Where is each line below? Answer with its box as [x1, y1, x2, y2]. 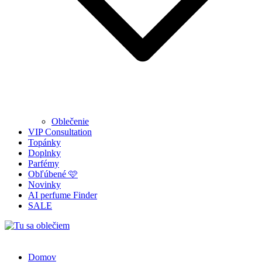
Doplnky [28, 147, 61, 158]
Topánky [28, 137, 61, 147]
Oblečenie [51, 116, 89, 126]
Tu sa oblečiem [5, 240, 60, 250]
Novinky [28, 179, 61, 189]
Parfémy [28, 158, 59, 168]
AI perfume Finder [28, 189, 97, 200]
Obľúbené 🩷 [28, 168, 78, 179]
